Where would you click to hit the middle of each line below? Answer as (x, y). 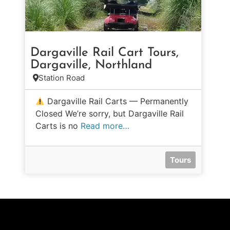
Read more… (105, 126)
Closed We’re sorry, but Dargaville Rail (110, 113)
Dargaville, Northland (91, 65)
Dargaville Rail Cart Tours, (104, 53)
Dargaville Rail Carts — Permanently (117, 101)
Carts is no (58, 126)
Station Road (62, 78)
